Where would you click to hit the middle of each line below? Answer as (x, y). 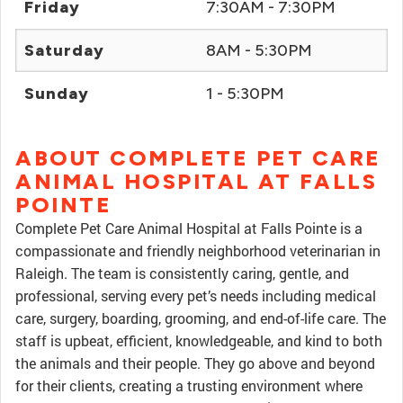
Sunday (57, 94)
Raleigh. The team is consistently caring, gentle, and (182, 273)
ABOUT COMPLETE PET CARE (198, 158)
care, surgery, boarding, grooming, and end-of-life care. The (201, 318)
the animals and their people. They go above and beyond (195, 363)
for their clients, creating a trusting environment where (189, 385)
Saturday (64, 50)
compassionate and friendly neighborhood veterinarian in (198, 251)
